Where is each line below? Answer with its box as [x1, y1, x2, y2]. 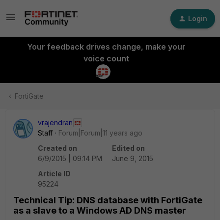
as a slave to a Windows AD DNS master [13, 205, 186, 216]
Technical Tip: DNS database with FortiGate [13, 195, 202, 205]
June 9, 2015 [112, 154, 153, 163]
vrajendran [38, 118, 73, 127]
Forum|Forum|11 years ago [58, 129, 142, 137]
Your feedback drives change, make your [27, 42, 186, 52]
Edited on [112, 144, 145, 152]
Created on [38, 144, 77, 152]
